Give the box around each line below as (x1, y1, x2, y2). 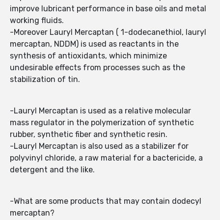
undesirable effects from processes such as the (10, 63, 185, 73)
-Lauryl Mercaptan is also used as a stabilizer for (10, 141, 189, 151)
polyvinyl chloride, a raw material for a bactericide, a (10, 153, 203, 163)
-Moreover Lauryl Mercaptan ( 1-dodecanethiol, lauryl (10, 27, 206, 37)
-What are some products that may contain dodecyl (10, 196, 201, 206)
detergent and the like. (10, 165, 95, 175)
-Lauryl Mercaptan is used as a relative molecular (10, 106, 191, 116)
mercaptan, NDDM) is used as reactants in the (10, 39, 179, 49)
